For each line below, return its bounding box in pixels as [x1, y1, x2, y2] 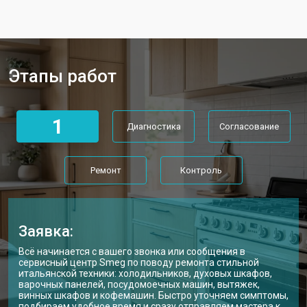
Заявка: [19, 223, 73, 240]
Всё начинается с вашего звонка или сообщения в [19, 246, 245, 257]
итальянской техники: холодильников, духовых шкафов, [19, 268, 272, 279]
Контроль [180, 165, 223, 175]
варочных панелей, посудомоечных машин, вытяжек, [19, 279, 260, 290]
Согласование [219, 121, 280, 132]
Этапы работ [8, 66, 116, 86]
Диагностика [126, 121, 181, 132]
